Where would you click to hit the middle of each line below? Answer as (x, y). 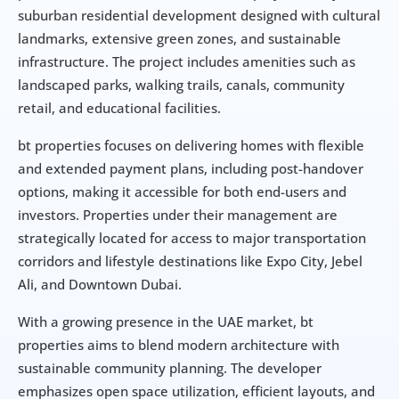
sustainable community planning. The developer (170, 368)
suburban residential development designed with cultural (199, 16)
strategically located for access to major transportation (192, 238)
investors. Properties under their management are (178, 215)
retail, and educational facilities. (119, 108)
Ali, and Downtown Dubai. (100, 285)
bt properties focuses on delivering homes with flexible (191, 146)
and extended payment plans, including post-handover (191, 169)
